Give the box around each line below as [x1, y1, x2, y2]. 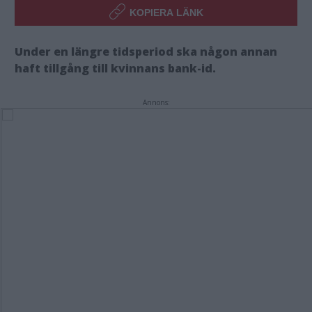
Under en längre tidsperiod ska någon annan [15, 44, 277, 59]
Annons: [142, 97, 170, 107]
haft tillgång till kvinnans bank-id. [15, 61, 216, 76]
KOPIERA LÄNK [130, 7, 203, 18]
